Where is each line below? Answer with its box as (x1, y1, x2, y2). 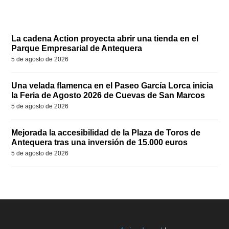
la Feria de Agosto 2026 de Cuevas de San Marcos (11, 91, 205, 100)
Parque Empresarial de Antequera (11, 44, 143, 53)
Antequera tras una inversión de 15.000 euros (11, 138, 188, 147)
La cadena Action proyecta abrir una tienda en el (11, 34, 199, 43)
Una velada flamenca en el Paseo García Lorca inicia (11, 81, 214, 90)
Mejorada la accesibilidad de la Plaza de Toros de (11, 128, 201, 138)
